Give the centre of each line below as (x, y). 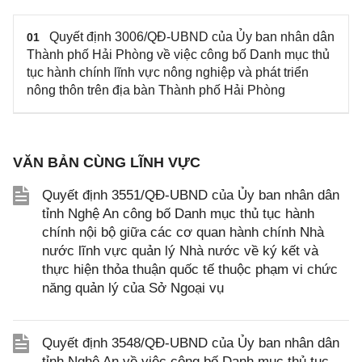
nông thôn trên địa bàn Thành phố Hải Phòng (156, 90)
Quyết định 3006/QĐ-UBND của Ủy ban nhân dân (192, 36)
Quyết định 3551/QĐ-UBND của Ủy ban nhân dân (191, 195)
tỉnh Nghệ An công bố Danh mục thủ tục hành (178, 213)
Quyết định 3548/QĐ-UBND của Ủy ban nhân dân (191, 343)
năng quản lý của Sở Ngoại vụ (133, 288)
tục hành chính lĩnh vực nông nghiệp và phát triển (168, 72)
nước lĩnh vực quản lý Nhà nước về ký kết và (180, 250)
